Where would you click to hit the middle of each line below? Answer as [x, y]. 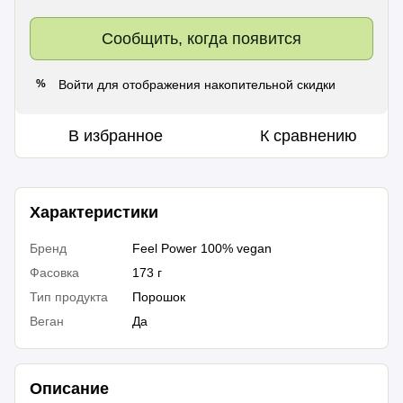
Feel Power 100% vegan [202, 248]
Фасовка [55, 272]
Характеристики [94, 212]
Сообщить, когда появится [201, 38]
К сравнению [309, 135]
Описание [70, 389]
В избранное [116, 135]
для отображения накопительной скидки [215, 84]
